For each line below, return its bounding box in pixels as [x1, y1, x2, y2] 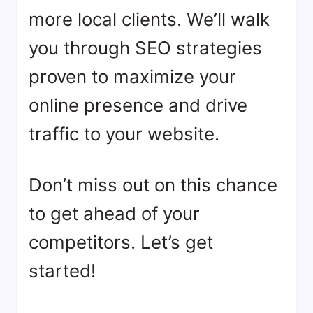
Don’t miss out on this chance [29, 174, 277, 196]
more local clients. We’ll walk [29, 8, 270, 30]
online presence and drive [29, 94, 247, 116]
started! [29, 260, 96, 282]
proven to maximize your [29, 66, 236, 87]
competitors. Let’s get [29, 231, 213, 253]
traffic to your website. [29, 123, 219, 145]
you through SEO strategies [29, 37, 262, 59]
